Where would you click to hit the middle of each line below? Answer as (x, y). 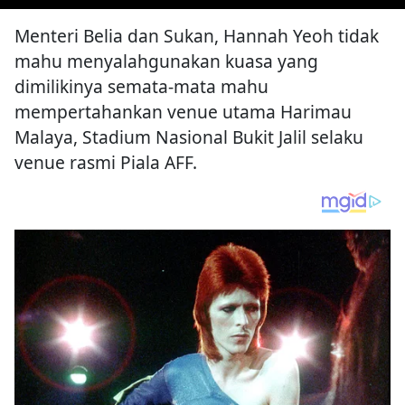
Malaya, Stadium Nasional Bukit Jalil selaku (189, 137)
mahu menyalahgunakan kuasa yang (166, 61)
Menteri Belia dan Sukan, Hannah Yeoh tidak (197, 36)
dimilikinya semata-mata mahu (141, 87)
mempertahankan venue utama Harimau (183, 112)
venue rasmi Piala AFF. (106, 163)
